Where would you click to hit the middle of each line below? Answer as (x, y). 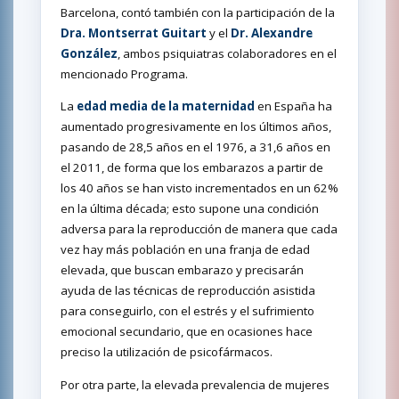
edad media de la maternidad (166, 106)
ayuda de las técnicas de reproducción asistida (188, 291)
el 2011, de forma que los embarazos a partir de (192, 168)
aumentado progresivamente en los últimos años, (196, 127)
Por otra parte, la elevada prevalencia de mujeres (195, 384)
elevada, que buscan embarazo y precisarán (182, 270)
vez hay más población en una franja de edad (185, 250)
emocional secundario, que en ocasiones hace (187, 332)
